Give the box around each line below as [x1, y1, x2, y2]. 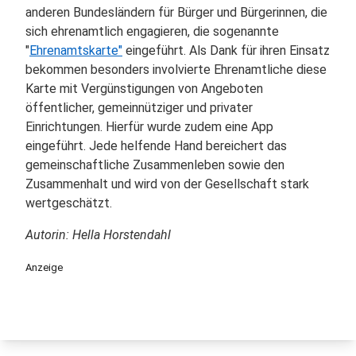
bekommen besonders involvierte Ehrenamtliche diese [25, 62, 327, 77]
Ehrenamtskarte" [29, 43, 122, 58]
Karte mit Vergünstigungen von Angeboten [25, 81, 263, 96]
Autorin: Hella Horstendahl [25, 227, 171, 242]
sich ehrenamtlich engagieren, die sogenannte [25, 24, 279, 39]
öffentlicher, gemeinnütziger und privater [25, 100, 253, 115]
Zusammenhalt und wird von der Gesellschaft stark [25, 176, 309, 192]
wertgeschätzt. [25, 195, 112, 211]
